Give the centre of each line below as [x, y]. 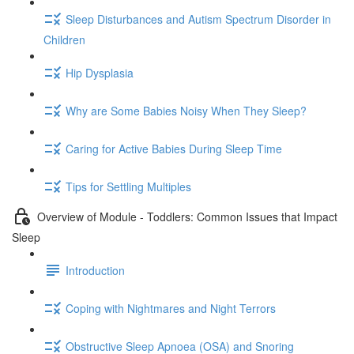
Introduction [95, 270]
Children [64, 40]
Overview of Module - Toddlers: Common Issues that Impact [187, 216]
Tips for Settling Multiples [128, 186]
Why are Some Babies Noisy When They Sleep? [186, 110]
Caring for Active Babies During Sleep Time [174, 148]
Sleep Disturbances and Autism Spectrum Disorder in [198, 19]
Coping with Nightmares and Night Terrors [171, 308]
